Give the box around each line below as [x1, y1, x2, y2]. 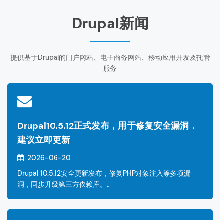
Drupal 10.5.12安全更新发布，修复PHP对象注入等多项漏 [17, 168, 191, 178]
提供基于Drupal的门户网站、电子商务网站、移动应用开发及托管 [10, 53, 210, 62]
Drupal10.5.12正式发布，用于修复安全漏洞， [17, 119, 197, 132]
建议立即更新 [17, 134, 70, 146]
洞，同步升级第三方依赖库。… [17, 179, 110, 189]
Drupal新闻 [71, 13, 149, 33]
